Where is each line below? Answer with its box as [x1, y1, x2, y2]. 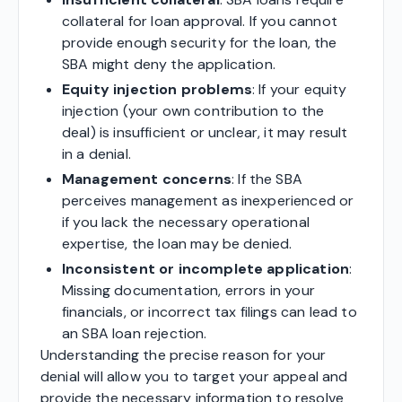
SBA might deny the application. [62, 54, 275, 74]
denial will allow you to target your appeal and [40, 366, 348, 386]
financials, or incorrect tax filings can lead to [62, 301, 357, 321]
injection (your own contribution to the [62, 100, 325, 120]
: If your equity [252, 79, 347, 99]
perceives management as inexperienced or [62, 190, 354, 210]
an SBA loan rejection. [62, 323, 207, 343]
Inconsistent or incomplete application [62, 258, 350, 278]
